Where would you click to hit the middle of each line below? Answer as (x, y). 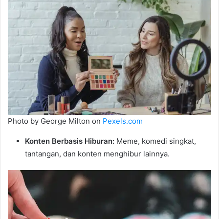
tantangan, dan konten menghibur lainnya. (97, 154)
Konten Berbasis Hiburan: (70, 141)
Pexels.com (123, 121)
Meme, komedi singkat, (155, 141)
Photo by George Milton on (55, 121)
